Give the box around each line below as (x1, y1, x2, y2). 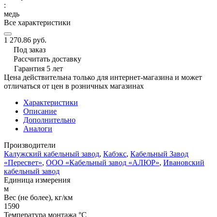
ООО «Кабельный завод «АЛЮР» (46, 158, 159, 167)
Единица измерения (4, 175, 70, 184)
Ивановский (163, 158, 204, 167)
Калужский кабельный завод (4, 149, 99, 158)
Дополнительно (23, 115, 76, 124)
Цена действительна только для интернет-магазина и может (4, 73, 202, 81)
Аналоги (23, 124, 52, 133)
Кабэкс (103, 149, 126, 158)
